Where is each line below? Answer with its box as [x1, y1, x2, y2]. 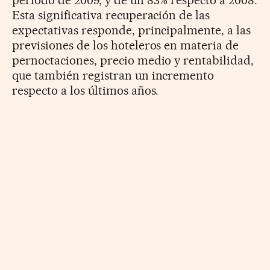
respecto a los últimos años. [12, 83, 159, 98]
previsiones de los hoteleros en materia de [12, 37, 239, 52]
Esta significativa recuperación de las [12, 7, 210, 22]
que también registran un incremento [12, 67, 215, 83]
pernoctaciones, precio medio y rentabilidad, [12, 52, 254, 67]
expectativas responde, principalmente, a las [12, 22, 251, 37]
